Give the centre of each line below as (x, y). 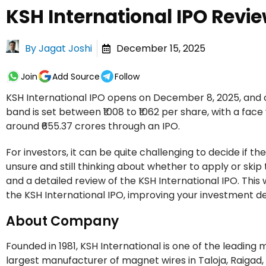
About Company (64, 221)
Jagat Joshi (65, 48)
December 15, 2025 (161, 48)
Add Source (76, 76)
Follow (127, 76)
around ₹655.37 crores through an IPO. (93, 126)
